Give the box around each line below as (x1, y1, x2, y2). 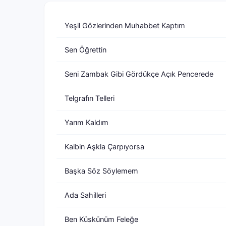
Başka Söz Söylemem (65, 166, 138, 175)
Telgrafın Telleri (65, 94, 115, 102)
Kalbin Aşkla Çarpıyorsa (65, 142, 144, 151)
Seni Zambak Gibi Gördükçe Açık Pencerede (65, 70, 213, 78)
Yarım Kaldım (65, 118, 108, 127)
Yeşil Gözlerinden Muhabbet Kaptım (65, 21, 185, 30)
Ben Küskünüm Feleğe (65, 215, 138, 223)
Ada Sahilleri (65, 191, 106, 199)
